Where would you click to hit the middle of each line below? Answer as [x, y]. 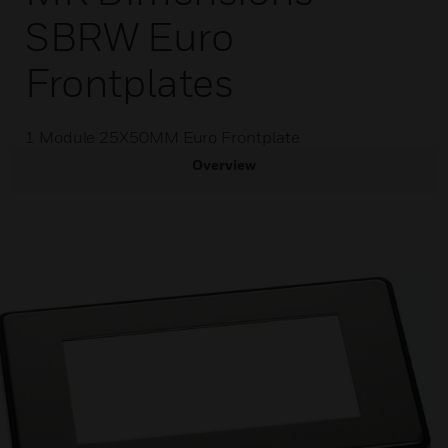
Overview [224, 164]
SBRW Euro [129, 36]
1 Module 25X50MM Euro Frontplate [162, 137]
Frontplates [129, 82]
